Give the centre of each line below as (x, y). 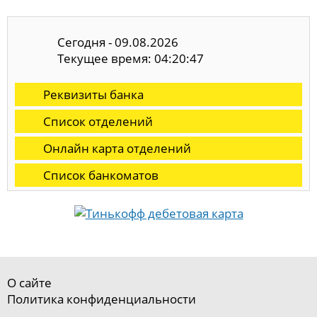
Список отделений (98, 122)
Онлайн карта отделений (117, 149)
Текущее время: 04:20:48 (131, 58)
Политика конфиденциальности (102, 299)
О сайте (29, 283)
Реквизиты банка (93, 95)
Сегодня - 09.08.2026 (118, 42)
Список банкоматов (101, 175)
